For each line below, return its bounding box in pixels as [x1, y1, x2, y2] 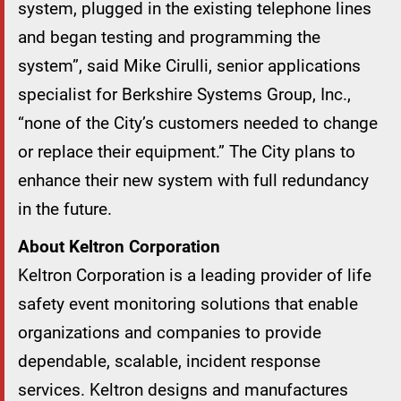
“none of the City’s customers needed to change [18, 113, 378, 134]
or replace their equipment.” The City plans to [18, 141, 355, 163]
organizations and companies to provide [18, 322, 321, 344]
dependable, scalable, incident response [18, 351, 320, 372]
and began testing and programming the [18, 27, 320, 48]
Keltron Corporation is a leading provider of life [18, 265, 371, 286]
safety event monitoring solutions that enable [18, 294, 358, 315]
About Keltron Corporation [18, 236, 220, 258]
